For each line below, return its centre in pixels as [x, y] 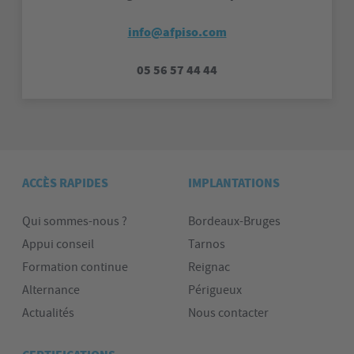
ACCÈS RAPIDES [65, 183]
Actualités [48, 313]
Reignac [209, 267]
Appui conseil [58, 244]
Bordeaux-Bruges [234, 221]
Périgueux [215, 290]
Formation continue [75, 267]
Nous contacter [228, 313]
